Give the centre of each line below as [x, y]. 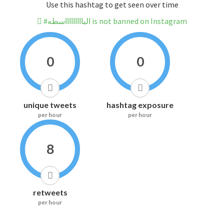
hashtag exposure [140, 105]
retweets [50, 192]
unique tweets [50, 105]
